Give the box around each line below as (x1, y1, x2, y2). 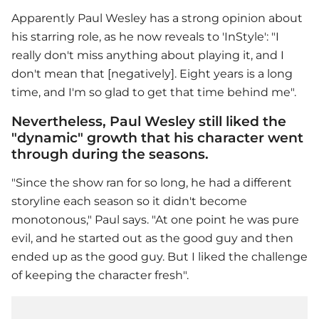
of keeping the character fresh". (11, 268, 189, 283)
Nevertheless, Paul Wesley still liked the (11, 113, 286, 130)
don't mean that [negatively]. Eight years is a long (11, 67, 293, 81)
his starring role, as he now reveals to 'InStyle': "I (11, 30, 279, 44)
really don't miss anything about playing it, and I (11, 48, 284, 63)
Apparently (11, 11, 78, 26)
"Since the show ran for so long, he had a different (11, 176, 292, 190)
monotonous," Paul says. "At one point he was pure (11, 213, 299, 227)
